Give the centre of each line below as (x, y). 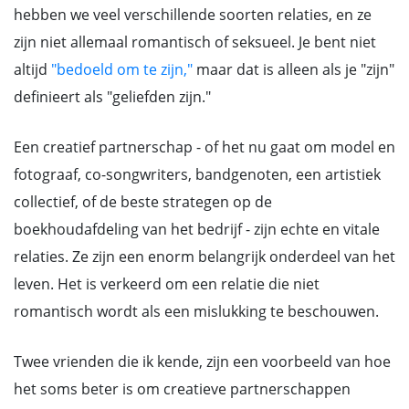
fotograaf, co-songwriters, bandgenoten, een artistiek (197, 174)
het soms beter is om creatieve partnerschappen (182, 389)
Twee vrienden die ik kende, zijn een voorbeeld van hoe (202, 362)
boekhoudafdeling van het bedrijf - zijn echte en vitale (197, 229)
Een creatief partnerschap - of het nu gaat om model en (204, 147)
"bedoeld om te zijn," (122, 69)
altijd (32, 69)
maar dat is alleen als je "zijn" (294, 69)
